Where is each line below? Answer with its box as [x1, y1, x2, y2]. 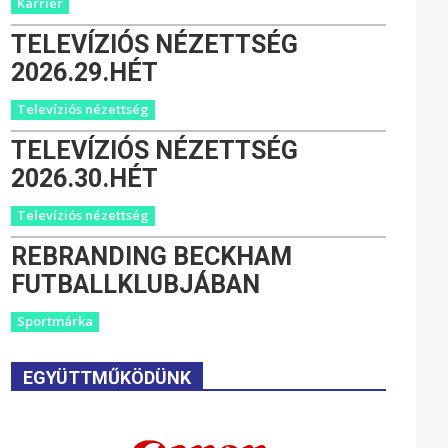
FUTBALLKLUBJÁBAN [11, 269, 261, 299]
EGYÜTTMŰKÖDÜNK [23, 366, 192, 388]
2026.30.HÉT [11, 163, 159, 193]
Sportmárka [17, 311, 94, 330]
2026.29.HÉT [11, 57, 159, 87]
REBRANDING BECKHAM [11, 241, 293, 271]
